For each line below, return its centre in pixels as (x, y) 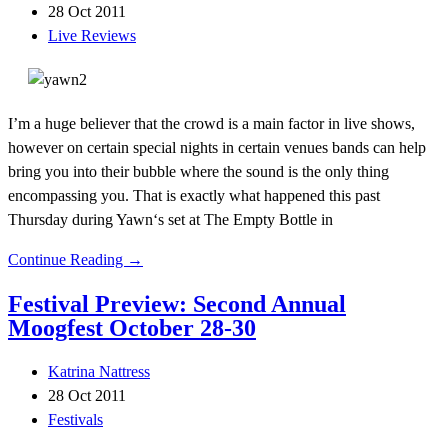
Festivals (75, 420)
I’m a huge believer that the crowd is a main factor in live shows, (211, 124)
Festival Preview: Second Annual (177, 304)
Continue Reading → (75, 260)
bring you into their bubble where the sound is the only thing (198, 172)
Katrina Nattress (99, 372)
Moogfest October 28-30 (132, 328)
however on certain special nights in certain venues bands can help (217, 148)
